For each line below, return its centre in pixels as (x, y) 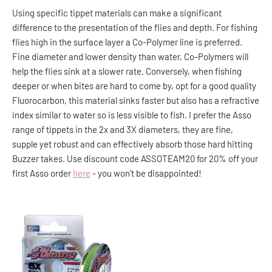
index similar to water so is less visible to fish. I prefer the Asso (132, 115)
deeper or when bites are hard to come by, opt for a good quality (134, 86)
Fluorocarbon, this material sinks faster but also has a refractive (136, 100)
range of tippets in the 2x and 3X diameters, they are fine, (123, 130)
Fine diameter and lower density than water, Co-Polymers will (130, 57)
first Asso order (42, 173)
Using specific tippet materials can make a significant (117, 13)
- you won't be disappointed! (146, 173)
